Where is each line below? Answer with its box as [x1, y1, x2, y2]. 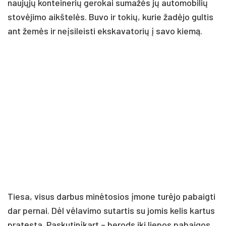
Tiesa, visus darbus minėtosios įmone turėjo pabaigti [8, 190, 215, 202]
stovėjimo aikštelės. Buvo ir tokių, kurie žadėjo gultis [8, 11, 213, 22]
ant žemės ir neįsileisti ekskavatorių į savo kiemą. [8, 25, 202, 36]
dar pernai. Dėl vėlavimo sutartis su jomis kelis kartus [8, 204, 215, 216]
